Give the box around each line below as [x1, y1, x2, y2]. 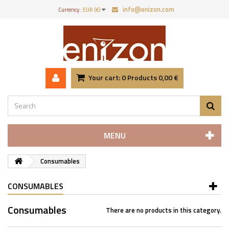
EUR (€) [82, 6, 101, 14]
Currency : [58, 6, 82, 14]
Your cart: [88, 72, 120, 83]
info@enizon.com [122, 4, 174, 14]
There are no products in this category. [106, 205, 221, 215]
